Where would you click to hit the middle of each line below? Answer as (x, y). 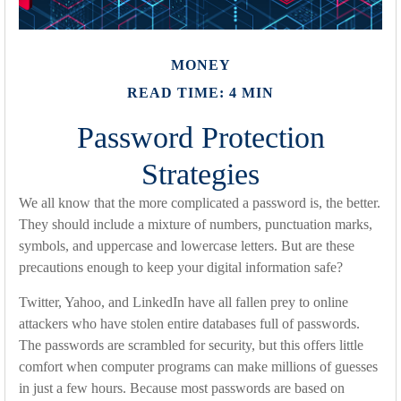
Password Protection (200, 138)
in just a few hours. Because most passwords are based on (182, 388)
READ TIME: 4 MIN (200, 93)
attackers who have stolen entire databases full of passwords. (189, 324)
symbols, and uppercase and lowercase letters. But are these (187, 246)
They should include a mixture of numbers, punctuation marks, (196, 225)
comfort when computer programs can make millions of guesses (198, 367)
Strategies (200, 175)
